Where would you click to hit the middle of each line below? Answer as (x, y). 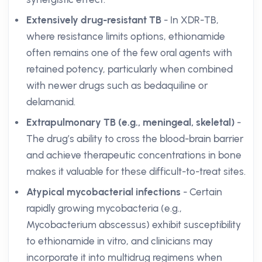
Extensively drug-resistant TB (94, 20)
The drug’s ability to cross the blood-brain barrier (135, 139)
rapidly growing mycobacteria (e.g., (104, 208)
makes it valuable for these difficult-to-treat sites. (136, 171)
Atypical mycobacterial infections (104, 192)
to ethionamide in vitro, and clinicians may (120, 241)
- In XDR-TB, (190, 20)
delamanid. (51, 102)
